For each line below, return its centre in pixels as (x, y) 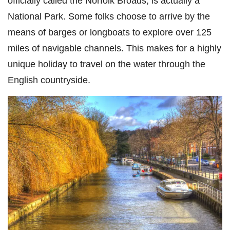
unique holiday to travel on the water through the (107, 64)
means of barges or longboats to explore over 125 (110, 32)
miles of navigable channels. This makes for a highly (114, 48)
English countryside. (49, 80)
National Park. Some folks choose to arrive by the (109, 16)
